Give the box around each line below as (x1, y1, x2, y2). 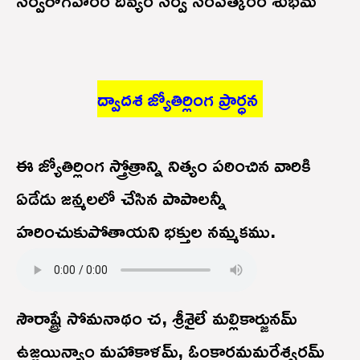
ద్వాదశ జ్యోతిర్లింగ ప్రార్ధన (97, 80, 263, 117)
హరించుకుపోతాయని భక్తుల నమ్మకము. (16, 211, 276, 249)
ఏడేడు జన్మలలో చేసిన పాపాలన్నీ (16, 178, 227, 216)
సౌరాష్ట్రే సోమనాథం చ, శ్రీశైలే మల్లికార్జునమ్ (16, 298, 297, 336)
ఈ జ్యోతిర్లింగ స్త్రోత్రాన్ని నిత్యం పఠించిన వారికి (16, 145, 311, 183)
